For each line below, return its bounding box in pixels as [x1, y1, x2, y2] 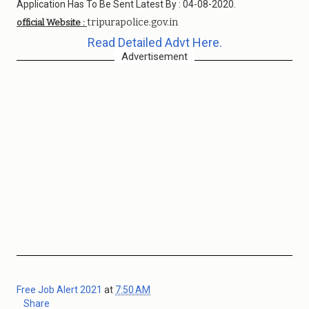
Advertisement [121, 50, 188, 63]
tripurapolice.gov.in [87, 17, 178, 28]
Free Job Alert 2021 [17, 284, 104, 295]
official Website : [17, 17, 87, 28]
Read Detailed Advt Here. [87, 35, 222, 50]
